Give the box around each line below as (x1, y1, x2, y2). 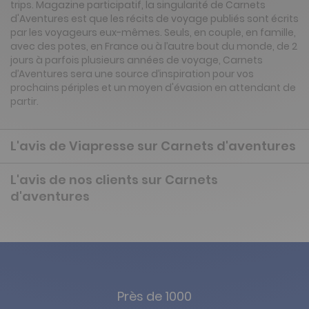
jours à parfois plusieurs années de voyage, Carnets (10, 53, 263, 68)
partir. (10, 94, 39, 109)
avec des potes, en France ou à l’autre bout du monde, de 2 (10, 39, 297, 54)
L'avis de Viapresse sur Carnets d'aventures (10, 137, 296, 155)
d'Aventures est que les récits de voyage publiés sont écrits (10, 12, 299, 26)
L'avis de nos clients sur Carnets (10, 171, 218, 189)
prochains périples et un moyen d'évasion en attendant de (10, 81, 296, 95)
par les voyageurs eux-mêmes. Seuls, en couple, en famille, (10, 26, 296, 40)
